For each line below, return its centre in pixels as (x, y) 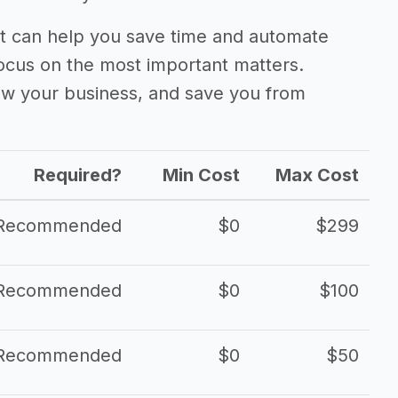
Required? (78, 175)
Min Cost (201, 175)
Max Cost (317, 175)
